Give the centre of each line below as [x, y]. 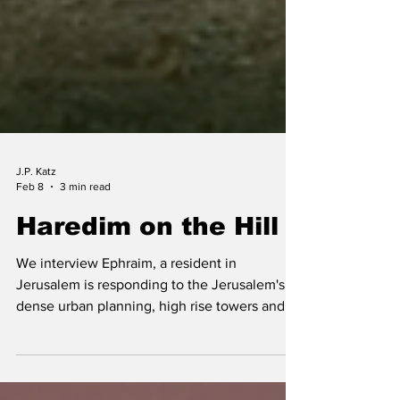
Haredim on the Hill [147, 323]
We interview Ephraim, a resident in [126, 359]
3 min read [85, 283]
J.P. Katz [36, 268]
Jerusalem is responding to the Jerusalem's [150, 381]
